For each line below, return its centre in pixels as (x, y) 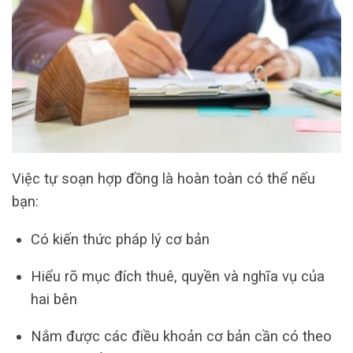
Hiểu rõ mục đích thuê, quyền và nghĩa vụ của (177, 277)
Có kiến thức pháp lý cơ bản (120, 239)
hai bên (54, 299)
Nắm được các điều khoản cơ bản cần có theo (181, 336)
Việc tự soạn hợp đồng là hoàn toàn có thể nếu (163, 179)
